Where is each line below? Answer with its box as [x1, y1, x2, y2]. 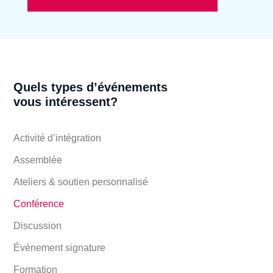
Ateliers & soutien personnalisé [13, 177, 149, 188]
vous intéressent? [13, 95, 118, 109]
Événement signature [13, 243, 106, 253]
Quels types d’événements [13, 80, 168, 94]
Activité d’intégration [13, 133, 102, 144]
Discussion [13, 221, 62, 232]
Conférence [13, 199, 65, 210]
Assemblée [13, 155, 63, 166]
